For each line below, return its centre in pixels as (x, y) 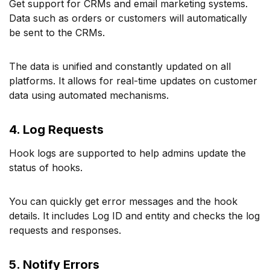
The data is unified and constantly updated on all (120, 66)
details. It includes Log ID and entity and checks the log (134, 215)
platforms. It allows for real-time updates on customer (133, 80)
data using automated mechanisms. (89, 95)
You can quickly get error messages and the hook (123, 201)
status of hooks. (46, 167)
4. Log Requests (56, 129)
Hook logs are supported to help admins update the (127, 153)
